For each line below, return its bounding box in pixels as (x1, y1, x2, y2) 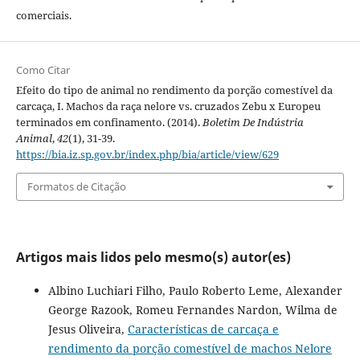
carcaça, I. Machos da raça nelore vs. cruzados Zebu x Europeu (15, 99, 321, 114)
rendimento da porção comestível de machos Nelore (47, 340, 332, 356)
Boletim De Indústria (202, 115, 304, 130)
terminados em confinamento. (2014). (15, 115, 202, 130)
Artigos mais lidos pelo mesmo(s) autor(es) (15, 247, 291, 266)
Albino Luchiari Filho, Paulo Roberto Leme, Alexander (47, 282, 342, 298)
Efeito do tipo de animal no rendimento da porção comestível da (15, 83, 333, 98)
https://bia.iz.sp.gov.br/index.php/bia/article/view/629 (15, 147, 279, 162)
